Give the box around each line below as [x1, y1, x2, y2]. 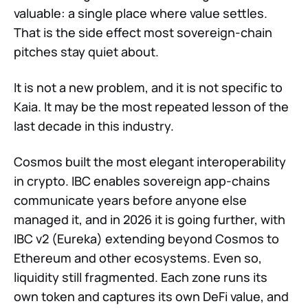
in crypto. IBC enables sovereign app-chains [14, 173, 270, 190]
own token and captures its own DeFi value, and [14, 288, 289, 305]
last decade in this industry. [14, 118, 174, 135]
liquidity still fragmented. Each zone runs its [14, 269, 267, 286]
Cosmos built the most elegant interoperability [14, 153, 286, 170]
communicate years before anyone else [14, 192, 247, 209]
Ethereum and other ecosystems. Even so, [14, 250, 262, 267]
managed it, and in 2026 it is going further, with [14, 211, 285, 228]
